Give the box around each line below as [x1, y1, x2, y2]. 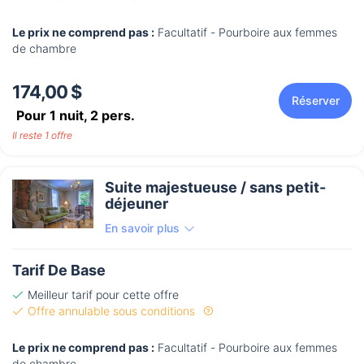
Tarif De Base [12, 262, 106, 279]
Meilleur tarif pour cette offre [28, 288, 179, 302]
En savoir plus [105, 221, 180, 236]
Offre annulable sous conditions [28, 304, 198, 318]
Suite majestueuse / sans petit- [105, 179, 326, 197]
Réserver [291, 93, 340, 108]
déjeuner [105, 195, 168, 213]
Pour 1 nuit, [16, 107, 90, 124]
